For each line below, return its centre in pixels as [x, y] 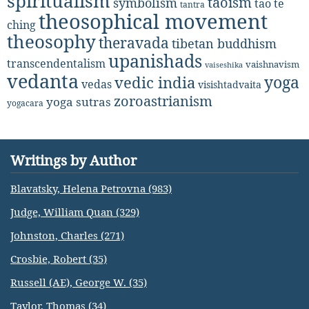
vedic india [155, 82]
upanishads [155, 60]
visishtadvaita [230, 84]
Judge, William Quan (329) [75, 212]
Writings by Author [73, 160]
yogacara [25, 103]
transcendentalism [56, 63]
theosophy [51, 41]
